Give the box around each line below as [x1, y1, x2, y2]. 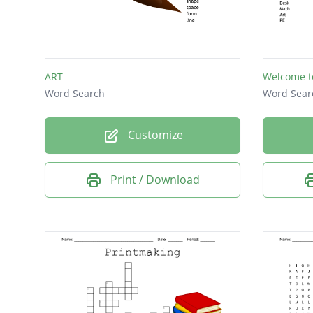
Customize [124, 127, 183, 143]
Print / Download [110, 171, 200, 187]
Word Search [45, 87, 105, 101]
